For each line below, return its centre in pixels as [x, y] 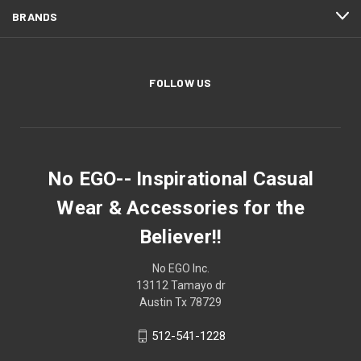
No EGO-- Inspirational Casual [180, 178]
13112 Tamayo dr [180, 285]
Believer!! [180, 237]
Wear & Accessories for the [180, 207]
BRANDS [35, 16]
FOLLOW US [180, 82]
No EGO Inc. [180, 268]
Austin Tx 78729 [180, 302]
